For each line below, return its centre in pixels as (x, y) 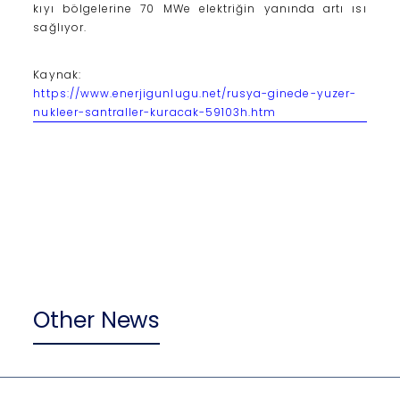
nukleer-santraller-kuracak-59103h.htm (155, 112)
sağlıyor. (60, 28)
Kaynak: (57, 75)
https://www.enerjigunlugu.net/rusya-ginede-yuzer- (195, 94)
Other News (97, 321)
